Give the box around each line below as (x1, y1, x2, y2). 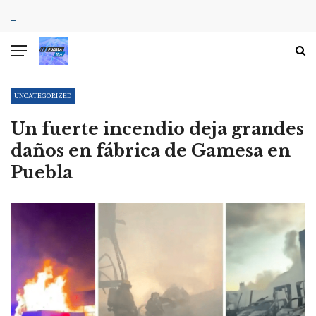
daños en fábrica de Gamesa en (11, 140, 291, 161)
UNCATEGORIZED (14, 91, 71, 100)
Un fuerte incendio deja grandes (11, 119, 304, 139)
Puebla (11, 162, 73, 183)
